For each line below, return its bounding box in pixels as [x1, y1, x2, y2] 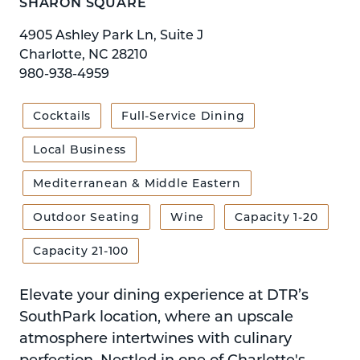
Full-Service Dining [121, 107, 245, 123]
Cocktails [33, 107, 92, 123]
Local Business [33, 141, 127, 157]
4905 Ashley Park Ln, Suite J [19, 25, 203, 43]
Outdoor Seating [33, 208, 140, 224]
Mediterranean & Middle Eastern [33, 174, 241, 190]
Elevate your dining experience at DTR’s [19, 284, 309, 304]
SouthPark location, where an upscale [19, 305, 293, 325]
